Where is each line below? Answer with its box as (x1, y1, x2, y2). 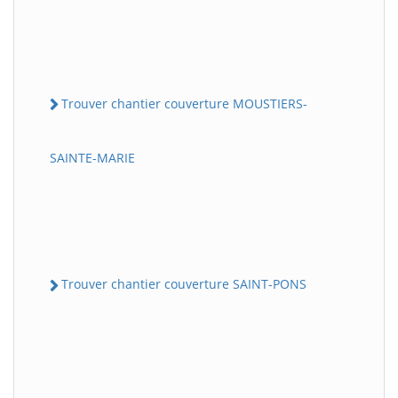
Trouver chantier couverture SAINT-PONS (61, 275, 306, 293)
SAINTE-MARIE (50, 149, 135, 167)
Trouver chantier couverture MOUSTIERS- (61, 95, 307, 113)
